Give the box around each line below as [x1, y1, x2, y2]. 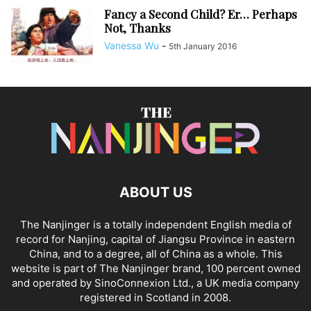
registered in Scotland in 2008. [80, 291, 231, 304]
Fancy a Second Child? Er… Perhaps [104, 6, 297, 22]
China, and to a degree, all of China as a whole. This [28, 247, 283, 260]
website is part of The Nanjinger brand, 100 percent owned [10, 262, 301, 275]
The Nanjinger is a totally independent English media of [19, 218, 292, 231]
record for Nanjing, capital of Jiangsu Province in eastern [16, 233, 295, 246]
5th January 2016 [169, 41, 237, 51]
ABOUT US [119, 184, 192, 201]
